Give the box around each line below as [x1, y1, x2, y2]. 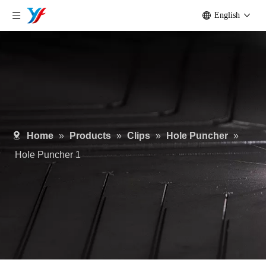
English [214, 11, 240, 20]
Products [69, 131, 111, 141]
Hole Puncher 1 [15, 150, 81, 160]
